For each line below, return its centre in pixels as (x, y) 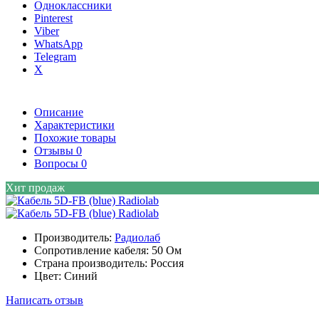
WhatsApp (58, 44)
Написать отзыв (45, 300)
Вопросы (58, 164)
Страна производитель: (92, 263)
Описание (59, 113)
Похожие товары (75, 138)
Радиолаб (137, 238)
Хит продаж (35, 188)
